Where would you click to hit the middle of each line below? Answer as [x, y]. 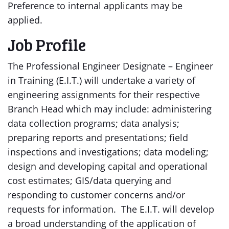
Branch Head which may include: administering [110, 109]
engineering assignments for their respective [104, 95]
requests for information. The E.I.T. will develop [111, 209]
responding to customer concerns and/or [96, 195]
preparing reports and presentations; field [98, 138]
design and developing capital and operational [108, 166]
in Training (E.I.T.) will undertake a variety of [101, 80]
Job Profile [47, 45]
